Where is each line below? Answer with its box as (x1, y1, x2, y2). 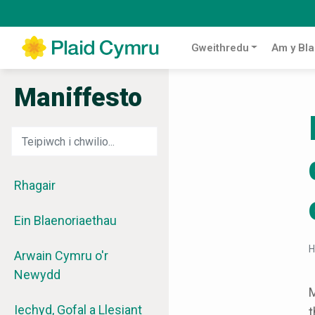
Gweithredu (191, 41, 249, 55)
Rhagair (14, 178, 56, 193)
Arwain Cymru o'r (14, 248, 108, 264)
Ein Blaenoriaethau (14, 213, 117, 229)
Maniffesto (14, 83, 142, 113)
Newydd (14, 267, 60, 283)
